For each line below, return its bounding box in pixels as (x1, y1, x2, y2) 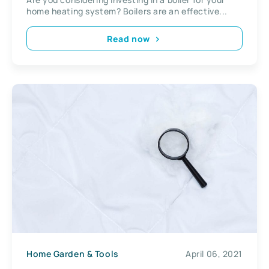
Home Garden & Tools (26, 247, 119, 259)
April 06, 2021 (186, 247, 243, 259)
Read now (107, 32, 150, 44)
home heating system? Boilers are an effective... (26, 5, 228, 17)
